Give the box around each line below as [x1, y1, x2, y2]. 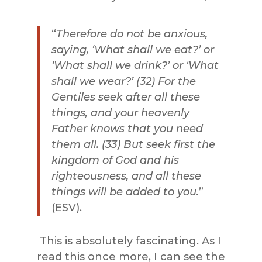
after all [122, 90, 170, 104]
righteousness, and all [51, 169, 171, 182]
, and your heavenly [85, 106, 189, 119]
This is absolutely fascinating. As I [39, 234, 221, 247]
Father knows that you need [51, 122, 203, 135]
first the [170, 137, 215, 151]
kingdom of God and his [51, 153, 179, 167]
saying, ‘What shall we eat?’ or [51, 43, 214, 56]
